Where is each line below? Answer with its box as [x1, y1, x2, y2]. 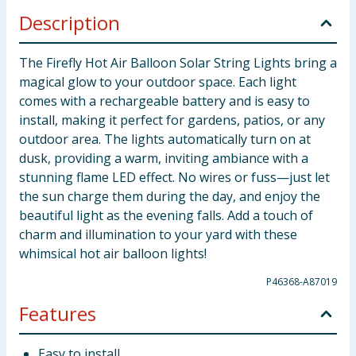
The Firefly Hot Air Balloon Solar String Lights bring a [19, 54, 337, 72]
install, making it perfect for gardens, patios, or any [19, 111, 325, 129]
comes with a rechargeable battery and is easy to [19, 92, 310, 110]
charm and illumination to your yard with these [19, 226, 297, 243]
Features [19, 300, 96, 327]
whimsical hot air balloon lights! [19, 245, 207, 262]
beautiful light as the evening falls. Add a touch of [19, 207, 313, 224]
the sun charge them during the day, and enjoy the [19, 188, 320, 205]
